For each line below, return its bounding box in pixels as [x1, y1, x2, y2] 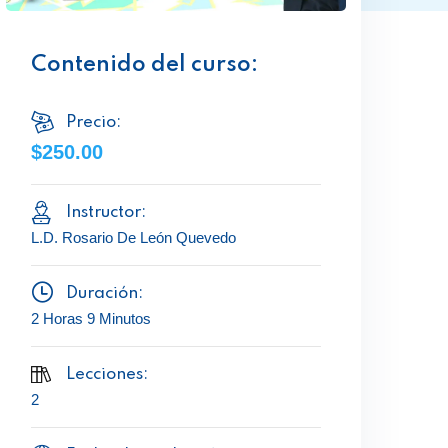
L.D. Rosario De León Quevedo [31, 229, 236, 246]
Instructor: [66, 204, 146, 221]
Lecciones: [65, 366, 148, 383]
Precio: [66, 114, 121, 131]
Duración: [66, 285, 143, 302]
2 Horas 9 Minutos [31, 310, 151, 327]
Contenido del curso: [31, 54, 258, 76]
